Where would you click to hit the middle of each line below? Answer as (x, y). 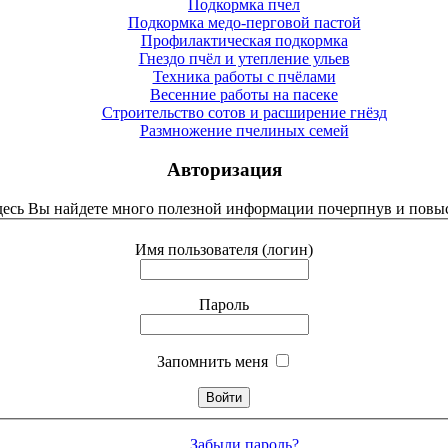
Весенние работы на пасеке (244, 95)
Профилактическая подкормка (244, 41)
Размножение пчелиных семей (244, 131)
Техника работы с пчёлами (244, 77)
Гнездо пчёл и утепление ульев (244, 59)
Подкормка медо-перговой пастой (244, 23)
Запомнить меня (212, 362)
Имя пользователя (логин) (224, 250)
